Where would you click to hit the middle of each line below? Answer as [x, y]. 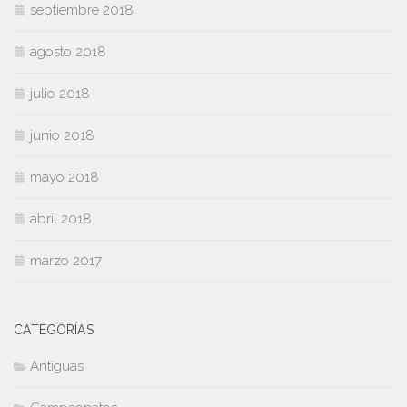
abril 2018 [61, 219]
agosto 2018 [68, 52]
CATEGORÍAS [54, 330]
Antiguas [57, 367]
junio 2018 [62, 136]
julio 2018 [60, 94]
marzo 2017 [66, 261]
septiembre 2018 [82, 10]
